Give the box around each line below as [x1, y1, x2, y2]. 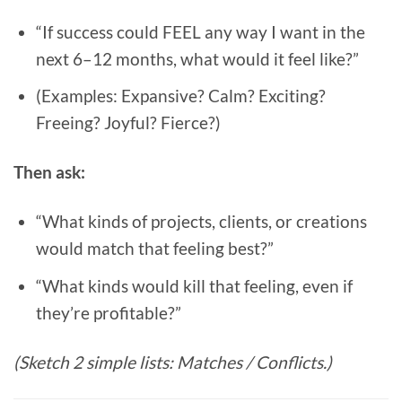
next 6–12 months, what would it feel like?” [35, 48, 359, 69]
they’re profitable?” [35, 301, 181, 323]
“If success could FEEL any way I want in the [35, 21, 365, 42]
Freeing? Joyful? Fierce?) [35, 112, 221, 134]
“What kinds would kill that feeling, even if [35, 275, 353, 296]
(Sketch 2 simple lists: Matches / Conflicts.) [13, 351, 332, 372]
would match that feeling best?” [35, 238, 274, 259]
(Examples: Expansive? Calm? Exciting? [35, 85, 326, 107]
